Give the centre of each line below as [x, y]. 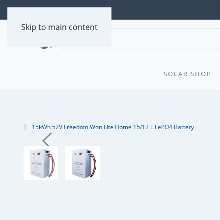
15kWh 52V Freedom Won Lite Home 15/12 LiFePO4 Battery [112, 127]
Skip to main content [59, 27]
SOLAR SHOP [188, 74]
